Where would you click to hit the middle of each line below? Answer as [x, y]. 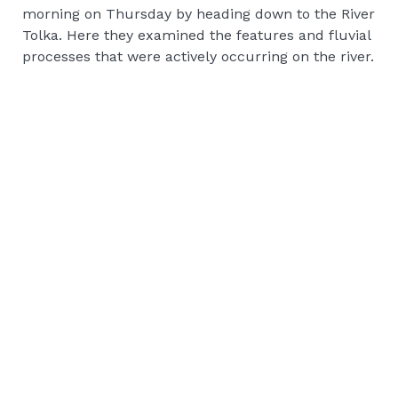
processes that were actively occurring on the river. [198, 56]
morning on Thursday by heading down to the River [199, 13]
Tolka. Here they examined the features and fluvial [196, 35]
